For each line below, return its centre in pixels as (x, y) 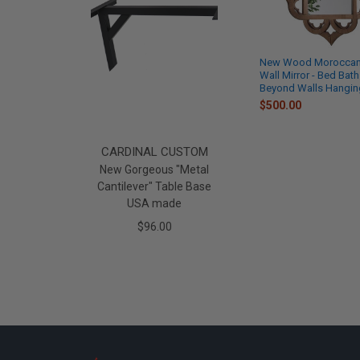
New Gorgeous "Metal (155, 170)
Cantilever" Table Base (155, 187)
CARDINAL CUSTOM (154, 152)
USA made (155, 204)
